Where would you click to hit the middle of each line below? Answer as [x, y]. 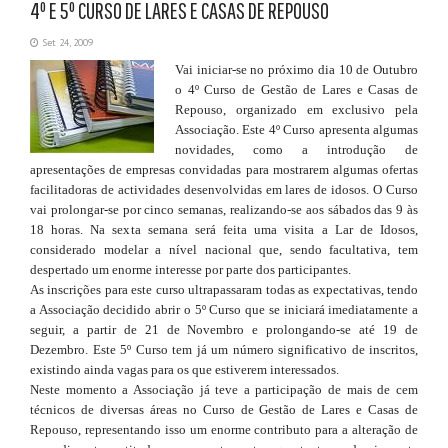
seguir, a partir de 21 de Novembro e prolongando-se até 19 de [224, 330]
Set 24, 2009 [66, 43]
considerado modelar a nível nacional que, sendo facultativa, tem [224, 250]
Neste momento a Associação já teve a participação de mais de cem [224, 390]
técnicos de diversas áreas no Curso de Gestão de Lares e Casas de [224, 410]
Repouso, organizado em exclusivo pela [296, 110]
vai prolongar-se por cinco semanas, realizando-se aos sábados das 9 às [224, 210]
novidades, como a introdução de [296, 150]
